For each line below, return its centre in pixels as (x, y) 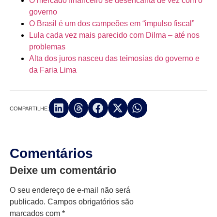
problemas (47, 47)
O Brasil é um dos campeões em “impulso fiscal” (112, 24)
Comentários (51, 153)
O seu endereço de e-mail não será (70, 190)
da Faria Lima (53, 70)
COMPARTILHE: (29, 108)
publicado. (28, 201)
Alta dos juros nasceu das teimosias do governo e (114, 59)
